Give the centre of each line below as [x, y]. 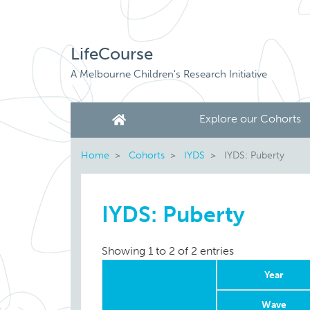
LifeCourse [112, 54]
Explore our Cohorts [250, 119]
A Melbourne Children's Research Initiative [169, 74]
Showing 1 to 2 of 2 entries [168, 251]
